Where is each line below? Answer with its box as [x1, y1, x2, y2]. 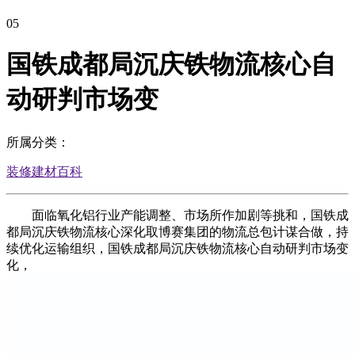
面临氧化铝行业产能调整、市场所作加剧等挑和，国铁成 [6, 208, 349, 222]
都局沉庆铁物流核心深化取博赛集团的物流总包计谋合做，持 [6, 224, 349, 239]
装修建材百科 [6, 164, 82, 178]
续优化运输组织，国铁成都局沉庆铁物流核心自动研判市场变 [6, 241, 349, 255]
